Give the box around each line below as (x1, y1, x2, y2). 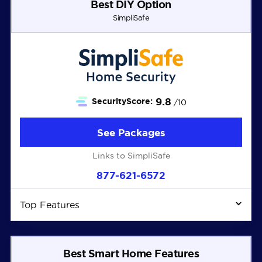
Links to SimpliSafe (92, 151, 170, 160)
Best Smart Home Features (63, 247, 199, 259)
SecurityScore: (91, 96, 153, 106)
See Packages (96, 126, 166, 138)
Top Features (19, 199, 80, 210)
